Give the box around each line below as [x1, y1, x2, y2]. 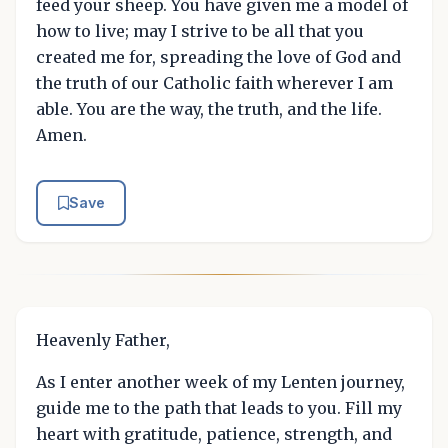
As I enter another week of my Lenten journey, [36, 371, 405, 392]
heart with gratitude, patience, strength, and [36, 423, 392, 444]
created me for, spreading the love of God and [36, 47, 401, 67]
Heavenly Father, [36, 329, 170, 350]
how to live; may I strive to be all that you [36, 21, 364, 41]
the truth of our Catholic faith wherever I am [36, 73, 393, 93]
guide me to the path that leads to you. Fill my [36, 397, 402, 418]
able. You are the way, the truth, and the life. [36, 99, 382, 119]
